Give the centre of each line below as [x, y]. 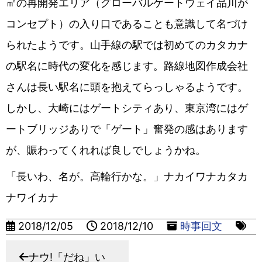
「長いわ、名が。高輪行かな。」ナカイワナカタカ [127, 176]
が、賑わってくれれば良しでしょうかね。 [106, 150]
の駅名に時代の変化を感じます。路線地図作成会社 [127, 65]
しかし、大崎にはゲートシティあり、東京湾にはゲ [127, 108]
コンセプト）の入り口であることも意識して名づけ [127, 23]
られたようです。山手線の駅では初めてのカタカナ [127, 44]
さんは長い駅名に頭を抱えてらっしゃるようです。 [127, 87]
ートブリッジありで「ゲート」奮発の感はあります [127, 129]
